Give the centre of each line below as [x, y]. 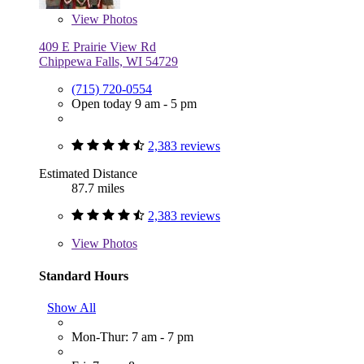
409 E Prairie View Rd [97, 47]
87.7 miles [98, 188]
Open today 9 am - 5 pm [134, 104]
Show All [71, 307]
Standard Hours [84, 275]
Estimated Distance [88, 174]
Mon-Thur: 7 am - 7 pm [132, 336]
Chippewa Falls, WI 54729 [108, 62]
